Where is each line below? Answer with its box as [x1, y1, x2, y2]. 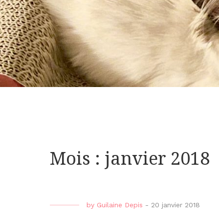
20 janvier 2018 [151, 201, 200, 209]
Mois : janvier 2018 [50, 148, 210, 170]
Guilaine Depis [97, 201, 143, 209]
